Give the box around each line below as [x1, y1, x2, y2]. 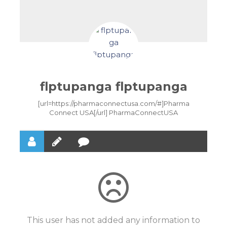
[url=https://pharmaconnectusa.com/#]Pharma [37, 99, 190, 107]
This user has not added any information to [27, 215, 200, 225]
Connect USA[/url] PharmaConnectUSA [49, 108, 178, 117]
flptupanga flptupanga [40, 79, 187, 94]
